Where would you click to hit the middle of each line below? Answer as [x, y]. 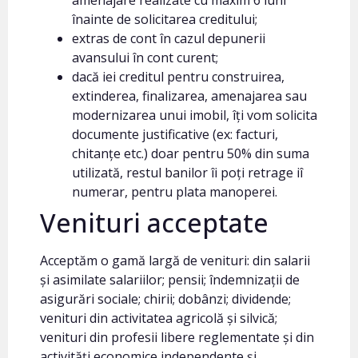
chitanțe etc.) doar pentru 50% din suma [191, 153]
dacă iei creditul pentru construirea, [178, 76]
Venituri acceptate [154, 222]
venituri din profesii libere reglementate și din [177, 337]
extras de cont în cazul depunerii [169, 38]
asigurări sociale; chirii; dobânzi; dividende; [165, 298]
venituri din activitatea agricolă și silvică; [159, 318]
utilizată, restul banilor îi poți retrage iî [187, 172]
